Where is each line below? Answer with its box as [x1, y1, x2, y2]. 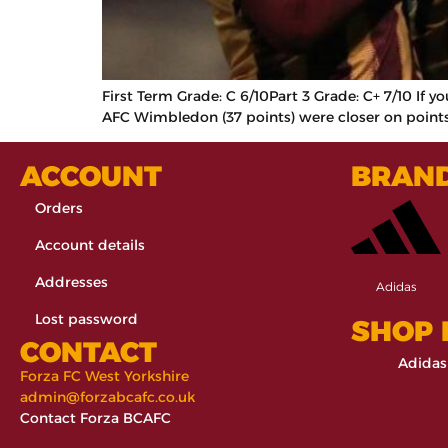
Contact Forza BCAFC [20, 409, 171, 428]
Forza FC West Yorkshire [20, 367, 189, 386]
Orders [35, 199, 83, 218]
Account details [35, 236, 145, 255]
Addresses [35, 273, 108, 292]
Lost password [35, 310, 138, 329]
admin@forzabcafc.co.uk [20, 388, 195, 407]
